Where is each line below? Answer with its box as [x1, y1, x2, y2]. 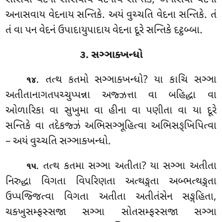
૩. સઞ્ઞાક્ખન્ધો [79, 48, 143, 62]
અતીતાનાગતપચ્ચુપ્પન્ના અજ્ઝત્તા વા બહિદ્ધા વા [5, 88, 217, 103]
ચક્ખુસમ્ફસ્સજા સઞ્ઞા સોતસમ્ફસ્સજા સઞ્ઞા [5, 205, 217, 220]
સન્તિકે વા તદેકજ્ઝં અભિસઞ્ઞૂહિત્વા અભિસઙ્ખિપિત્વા [5, 119, 217, 133]
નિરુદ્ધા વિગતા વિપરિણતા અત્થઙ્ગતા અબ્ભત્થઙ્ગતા [5, 174, 217, 189]
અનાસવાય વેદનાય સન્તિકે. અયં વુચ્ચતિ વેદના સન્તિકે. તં [5, 8, 217, 22]
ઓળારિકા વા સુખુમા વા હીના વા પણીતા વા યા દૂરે [5, 104, 217, 118]
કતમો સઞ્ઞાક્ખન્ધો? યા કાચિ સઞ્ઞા [68, 73, 217, 87]
